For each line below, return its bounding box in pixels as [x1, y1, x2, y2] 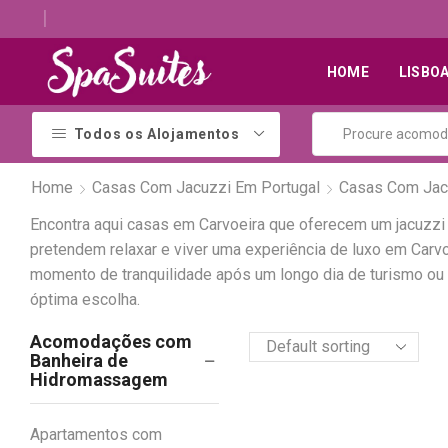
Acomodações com [30, 331, 192, 353]
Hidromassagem [30, 369, 168, 391]
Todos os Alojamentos [73, 126, 240, 142]
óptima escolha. [30, 290, 140, 310]
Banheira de [30, 350, 128, 372]
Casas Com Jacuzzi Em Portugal [92, 177, 320, 197]
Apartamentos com [30, 424, 162, 444]
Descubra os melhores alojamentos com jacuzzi [108, 11, 411, 27]
